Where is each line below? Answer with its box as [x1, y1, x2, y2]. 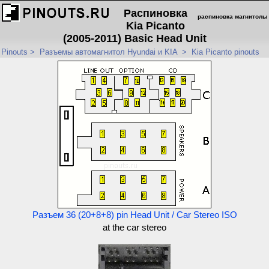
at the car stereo [103, 223, 166, 232]
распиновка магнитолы [198, 13, 268, 20]
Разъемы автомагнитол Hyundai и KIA [40, 47, 177, 56]
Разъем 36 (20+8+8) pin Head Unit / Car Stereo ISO [32, 210, 237, 220]
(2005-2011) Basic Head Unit [62, 32, 207, 44]
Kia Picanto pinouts [192, 47, 259, 56]
